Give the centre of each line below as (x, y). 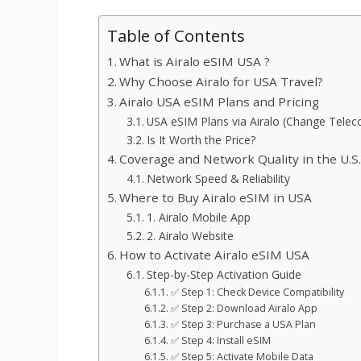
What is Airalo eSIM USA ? (195, 61)
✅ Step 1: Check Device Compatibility (257, 292)
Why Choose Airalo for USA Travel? (222, 81)
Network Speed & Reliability (218, 178)
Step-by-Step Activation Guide (224, 274)
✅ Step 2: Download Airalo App (244, 308)
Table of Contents (176, 35)
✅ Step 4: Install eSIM (220, 340)
